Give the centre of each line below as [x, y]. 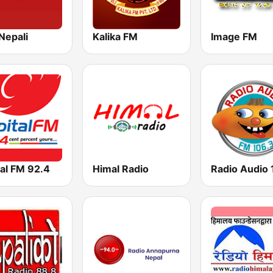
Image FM [234, 36]
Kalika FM [115, 36]
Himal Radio [121, 168]
